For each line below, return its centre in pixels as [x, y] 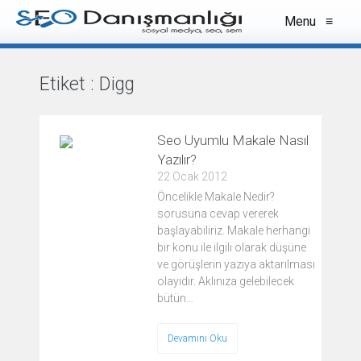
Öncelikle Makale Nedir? [216, 197]
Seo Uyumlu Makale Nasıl [233, 140]
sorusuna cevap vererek [218, 214]
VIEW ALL [187, 94]
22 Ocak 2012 [192, 176]
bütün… [175, 298]
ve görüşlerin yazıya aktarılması [236, 264]
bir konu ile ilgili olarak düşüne [232, 247]
